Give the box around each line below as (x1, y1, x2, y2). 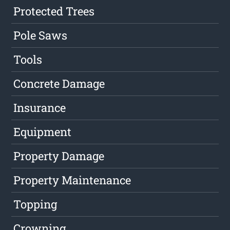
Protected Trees (13, 4, 95, 19)
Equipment (13, 124, 72, 140)
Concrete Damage (13, 76, 105, 91)
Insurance (13, 100, 66, 116)
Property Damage (13, 148, 105, 164)
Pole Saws (13, 28, 68, 43)
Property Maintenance (13, 172, 131, 188)
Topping (13, 197, 57, 212)
